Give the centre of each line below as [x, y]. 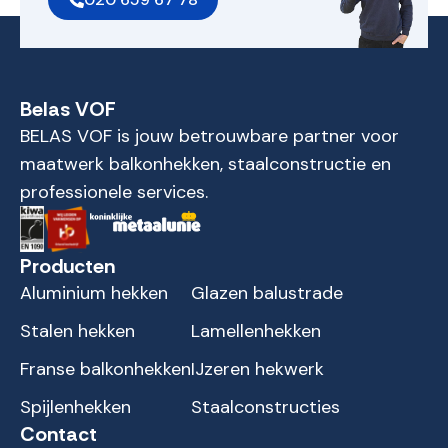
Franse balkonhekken [105, 369]
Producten [67, 266]
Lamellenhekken [256, 331]
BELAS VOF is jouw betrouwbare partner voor [209, 136]
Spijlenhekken [75, 407]
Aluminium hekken [94, 293]
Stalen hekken [77, 331]
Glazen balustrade [267, 293]
